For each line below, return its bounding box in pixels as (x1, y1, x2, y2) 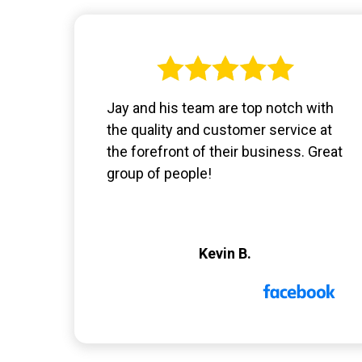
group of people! (107, 165, 212, 183)
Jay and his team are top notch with (107, 99, 334, 117)
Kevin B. (199, 245, 252, 263)
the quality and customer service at (107, 121, 332, 139)
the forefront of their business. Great (107, 143, 343, 161)
